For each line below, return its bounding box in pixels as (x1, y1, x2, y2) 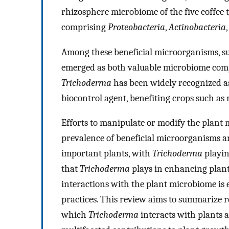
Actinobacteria (169, 21, 226, 33)
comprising (61, 21, 108, 33)
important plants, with (61, 148, 152, 159)
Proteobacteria (108, 21, 165, 33)
